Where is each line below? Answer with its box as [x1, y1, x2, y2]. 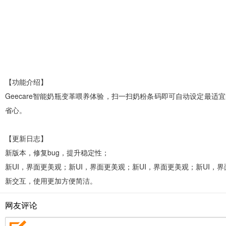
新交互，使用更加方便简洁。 [5, 175, 97, 186]
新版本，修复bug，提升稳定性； [5, 147, 109, 157]
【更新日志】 [5, 133, 47, 143]
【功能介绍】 [5, 76, 47, 87]
